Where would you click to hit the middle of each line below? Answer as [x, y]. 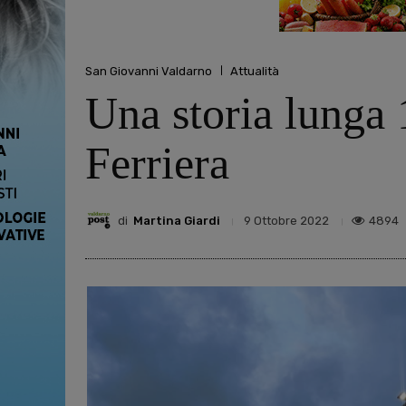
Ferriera [157, 164]
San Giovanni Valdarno [149, 71]
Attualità [255, 71]
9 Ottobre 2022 [286, 221]
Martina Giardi [177, 220]
